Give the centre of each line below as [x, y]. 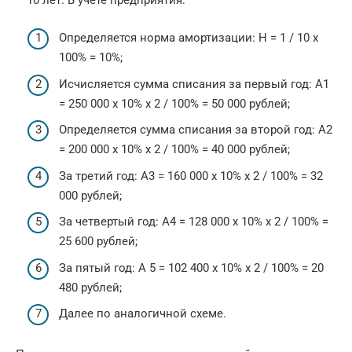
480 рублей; [90, 287]
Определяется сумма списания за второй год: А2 [196, 130]
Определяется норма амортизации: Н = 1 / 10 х [189, 38]
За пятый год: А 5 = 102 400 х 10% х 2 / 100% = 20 [191, 268]
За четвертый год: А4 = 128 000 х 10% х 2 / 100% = [194, 222]
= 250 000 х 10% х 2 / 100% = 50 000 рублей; [174, 103]
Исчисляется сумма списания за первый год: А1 [194, 84]
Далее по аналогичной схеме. [143, 314]
